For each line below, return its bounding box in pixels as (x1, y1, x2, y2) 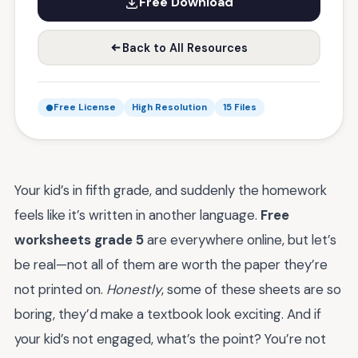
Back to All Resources (122, 40, 248, 55)
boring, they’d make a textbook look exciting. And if (14, 305, 321, 323)
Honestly (106, 280, 161, 298)
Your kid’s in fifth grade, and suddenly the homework (14, 181, 327, 199)
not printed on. (14, 280, 106, 298)
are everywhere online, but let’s (144, 231, 336, 249)
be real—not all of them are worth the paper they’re (14, 256, 328, 273)
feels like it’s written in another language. (14, 206, 261, 224)
